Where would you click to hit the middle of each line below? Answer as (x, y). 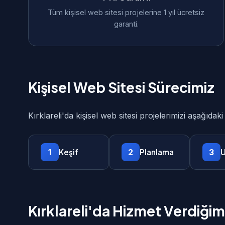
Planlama (156, 152)
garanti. (126, 24)
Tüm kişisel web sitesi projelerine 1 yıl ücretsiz (126, 12)
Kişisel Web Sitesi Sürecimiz (121, 87)
